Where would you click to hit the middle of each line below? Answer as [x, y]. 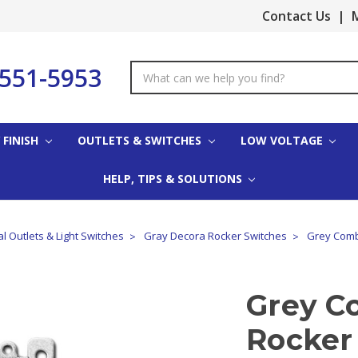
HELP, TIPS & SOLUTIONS [174, 178]
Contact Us [297, 16]
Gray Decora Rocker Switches [215, 235]
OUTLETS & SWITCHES [141, 140]
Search [148, 69]
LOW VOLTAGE [283, 140]
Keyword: [155, 86]
